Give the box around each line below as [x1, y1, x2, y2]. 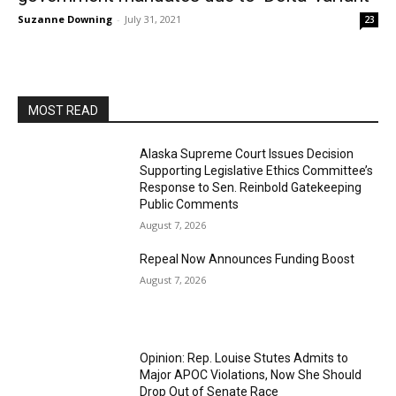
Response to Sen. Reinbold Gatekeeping [140, 180, 362, 194]
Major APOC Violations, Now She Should [140, 367, 362, 382]
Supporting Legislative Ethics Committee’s [140, 164, 374, 178]
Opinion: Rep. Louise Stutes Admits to [140, 350, 349, 365]
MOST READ [28, 103, 98, 118]
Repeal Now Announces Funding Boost [140, 252, 355, 266]
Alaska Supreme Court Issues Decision [140, 147, 354, 161]
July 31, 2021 [125, 12, 181, 26]
